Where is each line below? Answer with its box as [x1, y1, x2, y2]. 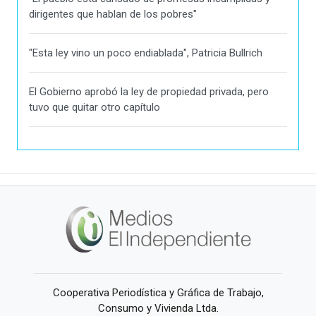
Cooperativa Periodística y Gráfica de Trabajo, [52, 286, 264, 299]
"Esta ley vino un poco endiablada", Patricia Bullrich [29, 47, 262, 60]
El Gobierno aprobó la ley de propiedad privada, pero [29, 85, 269, 99]
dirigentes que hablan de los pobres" [29, 8, 197, 21]
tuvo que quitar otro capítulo [29, 101, 160, 114]
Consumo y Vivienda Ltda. [97, 301, 219, 315]
